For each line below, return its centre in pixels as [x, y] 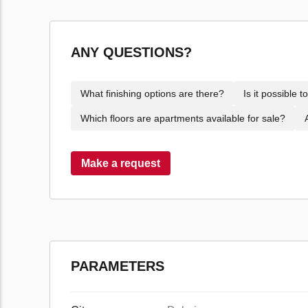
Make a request [121, 163]
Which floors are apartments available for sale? [183, 118]
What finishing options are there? [152, 93]
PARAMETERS [118, 266]
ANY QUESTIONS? [131, 52]
